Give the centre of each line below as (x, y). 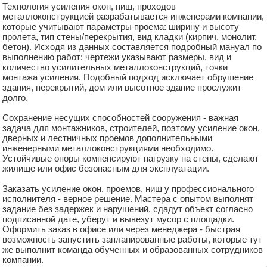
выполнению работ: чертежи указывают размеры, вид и (117, 57)
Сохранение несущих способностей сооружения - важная (120, 118)
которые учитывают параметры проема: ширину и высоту (121, 27)
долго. (15, 97)
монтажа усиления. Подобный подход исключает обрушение (128, 77)
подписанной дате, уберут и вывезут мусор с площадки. (118, 219)
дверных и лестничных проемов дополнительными (107, 138)
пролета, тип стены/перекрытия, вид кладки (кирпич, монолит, (130, 37)
